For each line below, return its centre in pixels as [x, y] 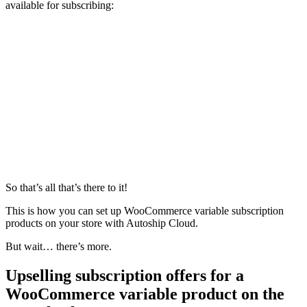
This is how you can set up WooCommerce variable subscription [145, 210]
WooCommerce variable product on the [145, 294]
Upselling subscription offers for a [125, 275]
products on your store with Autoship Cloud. [102, 223]
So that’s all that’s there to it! [68, 187]
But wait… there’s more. [59, 246]
